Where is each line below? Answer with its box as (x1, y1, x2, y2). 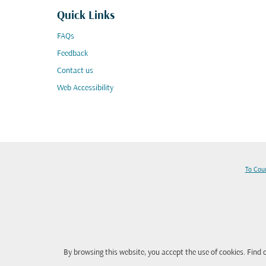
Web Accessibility (57, 84, 113, 93)
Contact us (57, 66, 93, 75)
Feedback (57, 49, 88, 58)
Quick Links (57, 9, 115, 23)
